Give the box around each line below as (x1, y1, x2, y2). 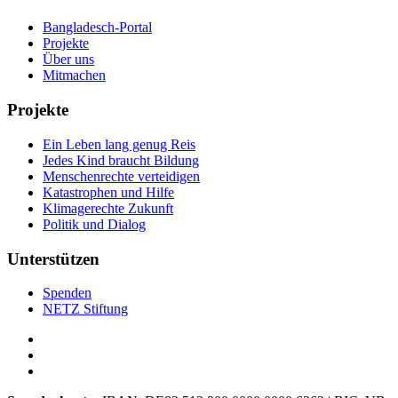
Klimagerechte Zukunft (43, 200, 173, 216)
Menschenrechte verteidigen (43, 168, 200, 184)
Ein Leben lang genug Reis (43, 136, 195, 152)
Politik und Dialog (43, 216, 146, 232)
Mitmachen (43, 68, 106, 84)
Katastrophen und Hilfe (43, 184, 174, 200)
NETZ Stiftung (43, 301, 128, 317)
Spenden (43, 285, 92, 301)
